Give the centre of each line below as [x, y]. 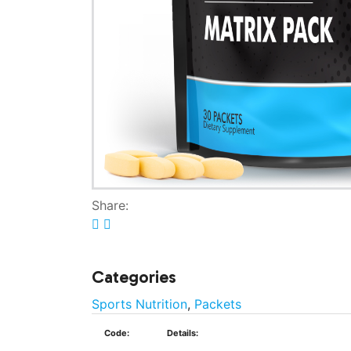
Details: [183, 333]
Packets [218, 304]
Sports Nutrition [139, 304]
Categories [134, 277]
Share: [110, 205]
